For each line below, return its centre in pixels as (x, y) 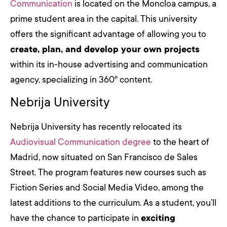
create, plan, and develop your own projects (105, 49)
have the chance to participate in (75, 218)
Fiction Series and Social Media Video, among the (107, 188)
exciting (158, 218)
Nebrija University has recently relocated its (96, 127)
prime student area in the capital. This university (104, 18)
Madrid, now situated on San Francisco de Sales (104, 157)
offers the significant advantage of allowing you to (108, 34)
